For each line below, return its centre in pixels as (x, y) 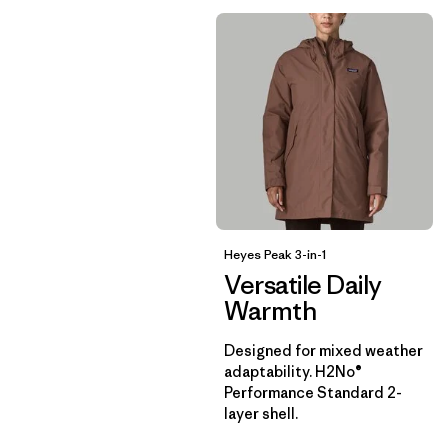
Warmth (270, 311)
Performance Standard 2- (313, 392)
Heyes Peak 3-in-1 (275, 254)
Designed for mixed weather (323, 350)
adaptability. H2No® (293, 371)
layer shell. (261, 413)
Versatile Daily (303, 285)
